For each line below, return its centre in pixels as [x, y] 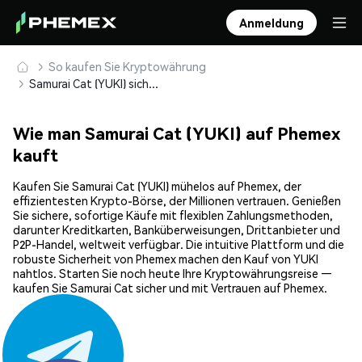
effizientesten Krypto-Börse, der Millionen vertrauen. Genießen [177, 201]
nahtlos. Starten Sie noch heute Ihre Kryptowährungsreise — [173, 274]
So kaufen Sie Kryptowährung [127, 66]
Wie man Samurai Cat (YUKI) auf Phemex [177, 133]
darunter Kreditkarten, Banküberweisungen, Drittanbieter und [177, 230]
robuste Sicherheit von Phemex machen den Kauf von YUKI [166, 259]
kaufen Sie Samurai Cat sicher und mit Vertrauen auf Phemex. [170, 288]
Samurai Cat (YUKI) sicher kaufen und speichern [154, 83]
